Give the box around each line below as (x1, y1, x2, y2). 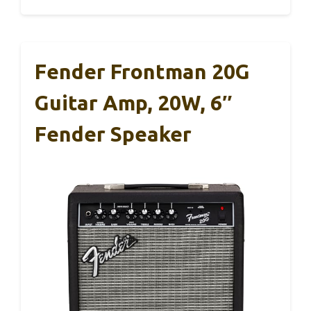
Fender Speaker (35, 121, 192, 146)
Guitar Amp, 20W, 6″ (35, 90, 232, 115)
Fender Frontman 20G (35, 59, 250, 83)
